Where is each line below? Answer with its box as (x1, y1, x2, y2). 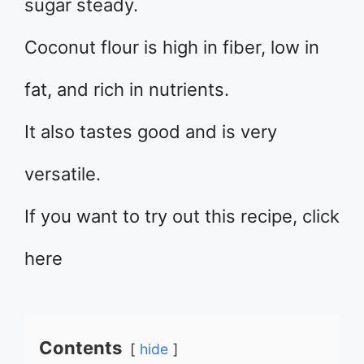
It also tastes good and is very (24, 121, 277, 142)
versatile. (24, 163, 101, 184)
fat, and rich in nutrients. (24, 79, 229, 100)
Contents (39, 337, 122, 358)
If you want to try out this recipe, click (24, 206, 340, 227)
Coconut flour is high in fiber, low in (24, 37, 319, 58)
